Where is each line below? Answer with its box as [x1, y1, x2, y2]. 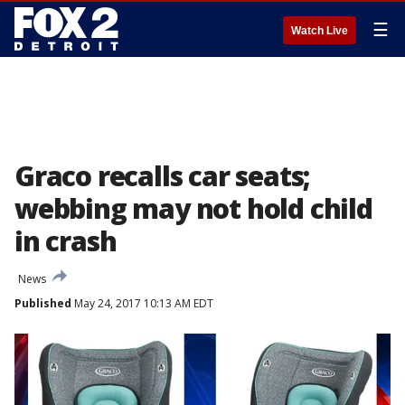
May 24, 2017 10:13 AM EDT [71, 296, 213, 311]
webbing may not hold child [14, 190, 372, 227]
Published [14, 296, 71, 311]
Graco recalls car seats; [14, 157, 310, 194]
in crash [14, 222, 117, 259]
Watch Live [291, 24, 348, 37]
